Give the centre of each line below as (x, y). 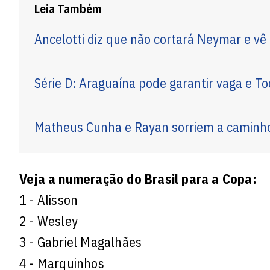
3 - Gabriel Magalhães (81, 242)
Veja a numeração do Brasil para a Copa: (138, 178)
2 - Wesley (49, 221)
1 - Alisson (49, 199)
